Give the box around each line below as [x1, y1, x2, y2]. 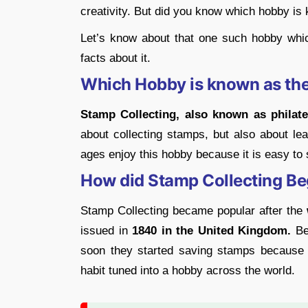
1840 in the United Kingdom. [127, 223, 291, 237]
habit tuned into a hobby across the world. [80, 263, 295, 277]
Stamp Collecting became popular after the [80, 203, 307, 217]
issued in [80, 223, 128, 237]
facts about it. [80, 51, 151, 65]
